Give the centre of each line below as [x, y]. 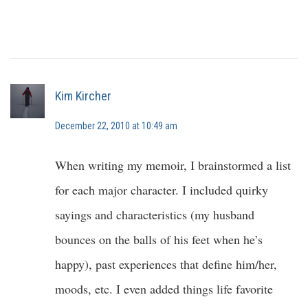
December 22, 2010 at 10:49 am [116, 126]
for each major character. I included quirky [162, 190]
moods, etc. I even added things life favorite [164, 289]
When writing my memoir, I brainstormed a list [173, 165]
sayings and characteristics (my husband [155, 215]
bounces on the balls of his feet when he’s [159, 240]
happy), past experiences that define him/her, [166, 264]
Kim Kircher [83, 96]
